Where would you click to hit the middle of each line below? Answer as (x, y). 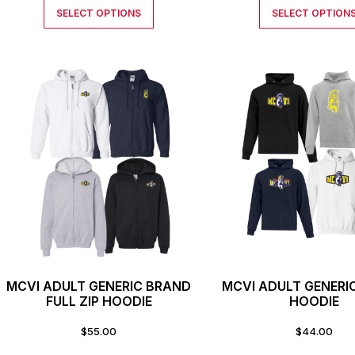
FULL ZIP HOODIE (99, 301)
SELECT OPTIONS (99, 13)
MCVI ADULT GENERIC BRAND (99, 286)
